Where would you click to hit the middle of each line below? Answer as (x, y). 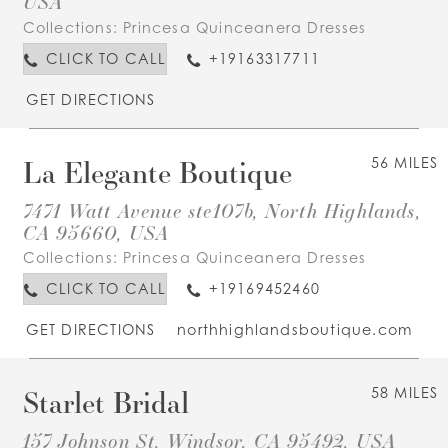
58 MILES (404, 393)
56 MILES (404, 163)
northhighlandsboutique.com (295, 329)
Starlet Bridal (105, 402)
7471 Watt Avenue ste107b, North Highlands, (221, 209)
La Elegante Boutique (157, 172)
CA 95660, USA (96, 231)
